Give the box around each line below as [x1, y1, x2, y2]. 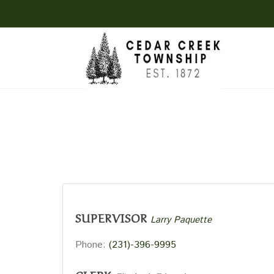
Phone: [75, 238, 109, 252]
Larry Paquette [150, 213, 212, 226]
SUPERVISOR [75, 209, 147, 226]
